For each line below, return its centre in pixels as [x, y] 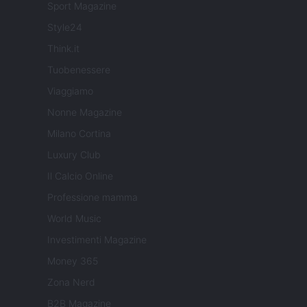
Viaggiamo [70, 91]
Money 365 [73, 261]
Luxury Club [74, 155]
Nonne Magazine [85, 112]
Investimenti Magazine [97, 240]
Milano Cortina [79, 134]
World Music [74, 219]
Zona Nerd [71, 282]
